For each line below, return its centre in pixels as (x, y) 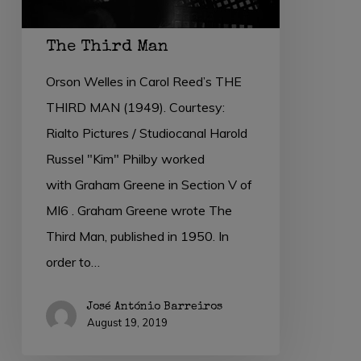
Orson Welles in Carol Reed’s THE (143, 82)
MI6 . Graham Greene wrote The (139, 211)
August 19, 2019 (127, 323)
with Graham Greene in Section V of (149, 185)
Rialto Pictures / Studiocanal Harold (146, 133)
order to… (73, 262)
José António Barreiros (154, 307)
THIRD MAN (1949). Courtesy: (135, 108)
